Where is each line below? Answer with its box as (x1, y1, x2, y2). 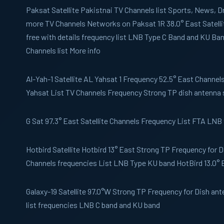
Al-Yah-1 (26, 74, 53, 84)
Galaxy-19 (26, 186, 57, 196)
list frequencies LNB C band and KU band (26, 200, 160, 210)
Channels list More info (26, 45, 100, 55)
